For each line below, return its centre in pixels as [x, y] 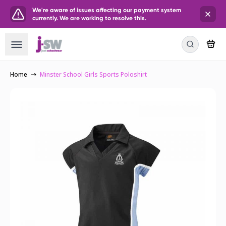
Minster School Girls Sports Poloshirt [93, 75]
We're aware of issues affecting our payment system [107, 10]
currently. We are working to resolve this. [89, 18]
